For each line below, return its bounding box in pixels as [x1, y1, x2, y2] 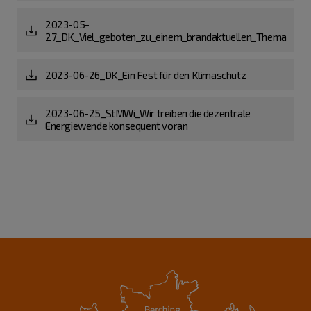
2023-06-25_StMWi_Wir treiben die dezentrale [45, 106, 251, 119]
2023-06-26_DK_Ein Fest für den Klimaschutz [45, 68, 246, 81]
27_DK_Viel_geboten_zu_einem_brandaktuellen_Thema [45, 30, 287, 43]
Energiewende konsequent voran [45, 119, 188, 132]
